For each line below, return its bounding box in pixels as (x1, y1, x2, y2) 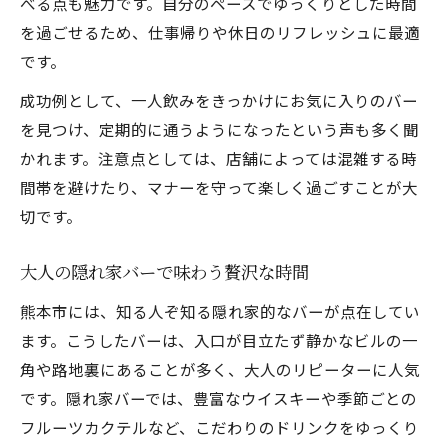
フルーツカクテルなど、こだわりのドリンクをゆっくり (20, 416, 419, 438)
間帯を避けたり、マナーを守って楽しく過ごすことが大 (20, 176, 418, 198)
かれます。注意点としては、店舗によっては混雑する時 (20, 147, 417, 169)
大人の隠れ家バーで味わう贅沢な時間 (20, 262, 309, 285)
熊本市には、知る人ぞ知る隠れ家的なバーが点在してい (20, 300, 420, 322)
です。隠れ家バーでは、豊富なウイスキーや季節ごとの (20, 387, 417, 409)
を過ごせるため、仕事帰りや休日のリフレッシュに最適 (20, 21, 420, 43)
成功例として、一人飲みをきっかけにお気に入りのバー (20, 89, 418, 111)
